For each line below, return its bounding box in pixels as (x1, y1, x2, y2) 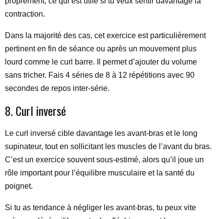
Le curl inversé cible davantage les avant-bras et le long (5, 129, 197, 137)
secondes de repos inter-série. (5, 84, 109, 92)
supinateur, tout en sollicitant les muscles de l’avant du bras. (5, 142, 212, 151)
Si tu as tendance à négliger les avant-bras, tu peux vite (5, 203, 196, 212)
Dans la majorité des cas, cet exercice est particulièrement (5, 31, 206, 40)
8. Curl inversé (5, 102, 66, 119)
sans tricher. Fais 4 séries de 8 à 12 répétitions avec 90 (5, 71, 195, 79)
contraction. (5, 10, 45, 18)
